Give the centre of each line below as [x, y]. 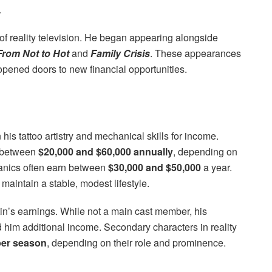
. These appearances [195, 53]
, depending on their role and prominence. [136, 242]
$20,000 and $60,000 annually [106, 151]
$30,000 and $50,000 [155, 167]
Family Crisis [120, 53]
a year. [216, 167]
